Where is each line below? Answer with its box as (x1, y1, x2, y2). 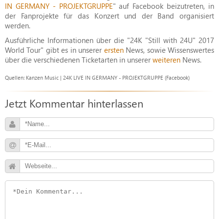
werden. (5, 20, 30, 30)
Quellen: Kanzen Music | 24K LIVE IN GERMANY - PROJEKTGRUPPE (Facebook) (5, 74, 190, 81)
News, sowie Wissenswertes (123, 44, 215, 55)
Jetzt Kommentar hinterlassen (5, 96, 143, 110)
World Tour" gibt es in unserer (5, 44, 104, 55)
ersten (104, 44, 124, 55)
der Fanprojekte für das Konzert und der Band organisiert (5, 10, 214, 21)
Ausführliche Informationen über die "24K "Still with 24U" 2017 (5, 35, 214, 45)
